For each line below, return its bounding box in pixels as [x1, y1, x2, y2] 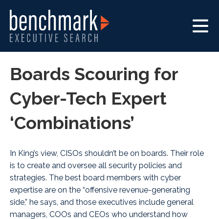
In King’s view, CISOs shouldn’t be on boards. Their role [10, 148, 204, 158]
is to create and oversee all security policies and [10, 160, 182, 170]
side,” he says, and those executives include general [10, 197, 194, 207]
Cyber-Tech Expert [10, 88, 167, 109]
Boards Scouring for [10, 63, 178, 84]
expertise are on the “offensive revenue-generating [10, 185, 190, 195]
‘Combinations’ [10, 112, 134, 133]
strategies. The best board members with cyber [10, 173, 181, 182]
